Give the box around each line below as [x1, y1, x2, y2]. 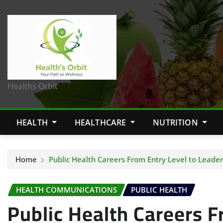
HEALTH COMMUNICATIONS [16, 185, 117, 195]
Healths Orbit [7, 81, 58, 92]
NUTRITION [153, 117, 200, 128]
